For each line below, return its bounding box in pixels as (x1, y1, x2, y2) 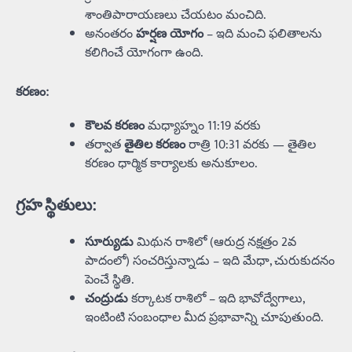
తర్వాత (85, 134, 124, 156)
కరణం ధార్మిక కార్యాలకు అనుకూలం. (85, 152, 257, 174)
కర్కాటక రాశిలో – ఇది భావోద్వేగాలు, (128, 288, 304, 310)
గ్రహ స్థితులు (16, 194, 92, 214)
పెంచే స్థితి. (85, 269, 134, 291)
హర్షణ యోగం (136, 23, 203, 45)
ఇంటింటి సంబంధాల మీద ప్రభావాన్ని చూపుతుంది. (85, 306, 323, 328)
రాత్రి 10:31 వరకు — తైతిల (185, 134, 316, 156)
